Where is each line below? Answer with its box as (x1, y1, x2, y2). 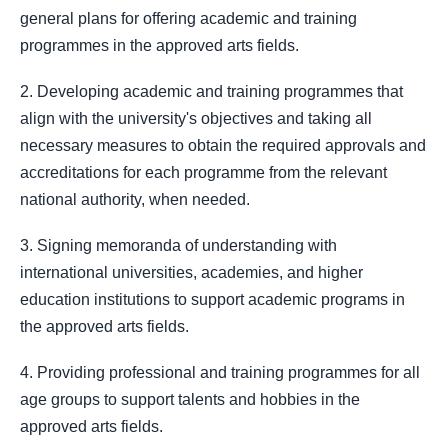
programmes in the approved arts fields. (20, 36, 299, 54)
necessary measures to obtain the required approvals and (20, 137, 426, 155)
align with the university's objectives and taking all (20, 110, 372, 128)
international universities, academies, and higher (20, 264, 363, 282)
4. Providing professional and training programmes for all (20, 364, 420, 382)
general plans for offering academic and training (20, 9, 357, 27)
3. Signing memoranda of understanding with (20, 237, 337, 255)
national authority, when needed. (20, 191, 250, 209)
